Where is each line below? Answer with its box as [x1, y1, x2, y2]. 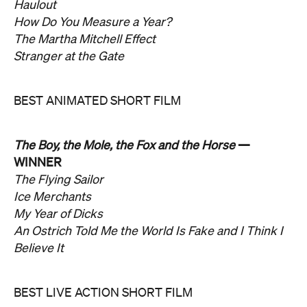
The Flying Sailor [14, 174, 103, 186]
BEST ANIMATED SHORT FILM [14, 95, 181, 108]
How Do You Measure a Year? [14, 16, 171, 29]
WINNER [14, 157, 62, 169]
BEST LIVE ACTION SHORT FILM [14, 287, 193, 299]
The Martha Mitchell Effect [14, 34, 156, 46]
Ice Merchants [14, 191, 91, 204]
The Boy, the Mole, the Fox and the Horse [14, 140, 238, 152]
